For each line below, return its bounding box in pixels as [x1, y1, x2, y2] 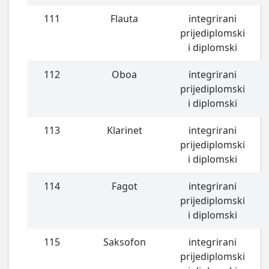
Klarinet [106, 124, 142, 138]
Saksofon [103, 235, 146, 249]
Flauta [110, 12, 139, 26]
